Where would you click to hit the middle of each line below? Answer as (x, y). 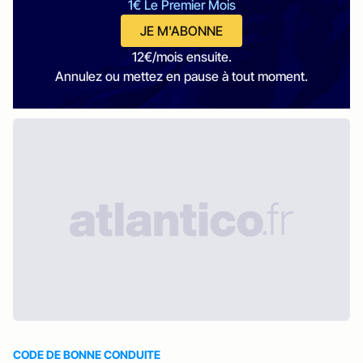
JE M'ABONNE (181, 31)
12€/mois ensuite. (181, 57)
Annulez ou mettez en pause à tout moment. (181, 76)
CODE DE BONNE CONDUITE (87, 354)
